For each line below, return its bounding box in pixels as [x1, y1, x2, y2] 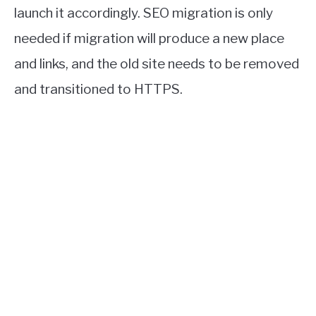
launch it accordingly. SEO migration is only [14, 5, 273, 22]
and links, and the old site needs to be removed [14, 56, 299, 73]
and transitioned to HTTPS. [14, 81, 183, 98]
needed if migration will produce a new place [14, 30, 284, 47]
